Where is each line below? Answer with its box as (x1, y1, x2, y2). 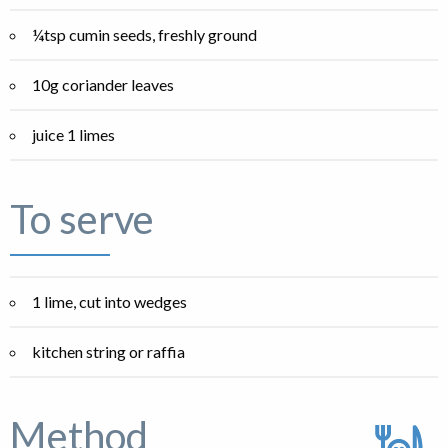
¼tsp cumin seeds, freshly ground (32, 25, 257, 45)
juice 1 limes (32, 125, 115, 145)
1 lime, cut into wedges (32, 292, 187, 312)
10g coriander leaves (32, 75, 174, 95)
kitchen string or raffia (32, 342, 185, 362)
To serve (10, 195, 154, 244)
